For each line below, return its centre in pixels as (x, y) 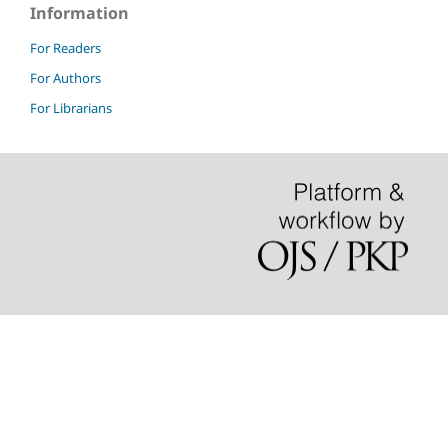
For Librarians (71, 107)
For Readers (65, 47)
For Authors (65, 77)
